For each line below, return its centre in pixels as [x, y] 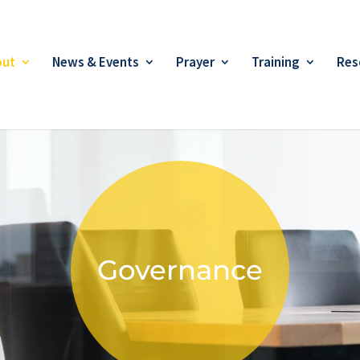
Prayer [195, 62]
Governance [180, 270]
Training [276, 62]
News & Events [96, 62]
